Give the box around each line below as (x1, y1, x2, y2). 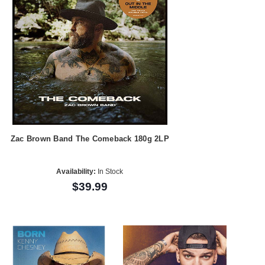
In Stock (96, 167, 124, 176)
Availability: (56, 167, 96, 176)
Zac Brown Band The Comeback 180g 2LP (10, 134, 169, 143)
